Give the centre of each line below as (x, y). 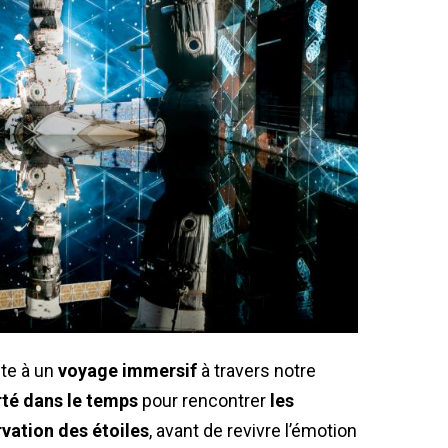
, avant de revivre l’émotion (253, 430)
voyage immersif (127, 370)
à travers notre (256, 370)
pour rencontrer (204, 400)
